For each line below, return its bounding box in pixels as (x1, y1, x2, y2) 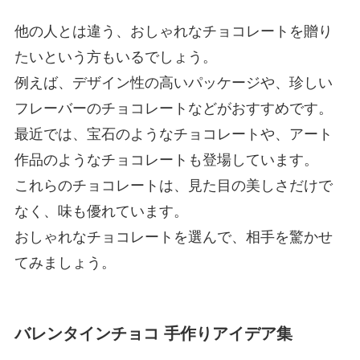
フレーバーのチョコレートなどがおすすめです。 (14, 100, 333, 117)
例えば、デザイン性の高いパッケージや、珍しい (14, 75, 333, 92)
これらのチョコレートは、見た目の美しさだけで (14, 178, 333, 194)
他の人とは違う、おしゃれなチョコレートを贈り (14, 23, 333, 40)
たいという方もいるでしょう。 (14, 49, 217, 66)
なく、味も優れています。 (14, 203, 188, 220)
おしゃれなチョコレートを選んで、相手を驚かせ (14, 229, 333, 246)
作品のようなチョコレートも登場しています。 (14, 152, 318, 169)
